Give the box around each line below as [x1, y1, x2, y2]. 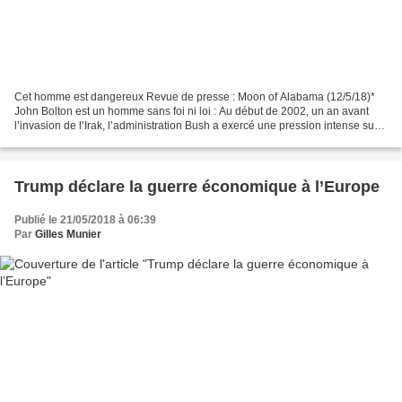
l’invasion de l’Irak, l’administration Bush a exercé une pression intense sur [14, 118, 378, 132]
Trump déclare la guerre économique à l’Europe [14, 177, 380, 196]
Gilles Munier [35, 227, 101, 240]
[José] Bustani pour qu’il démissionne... [14, 133, 205, 146]
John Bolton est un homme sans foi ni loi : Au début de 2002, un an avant [14, 104, 369, 118]
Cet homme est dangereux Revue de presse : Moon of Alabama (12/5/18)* [14, 90, 375, 103]
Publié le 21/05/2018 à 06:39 [14, 213, 156, 226]
